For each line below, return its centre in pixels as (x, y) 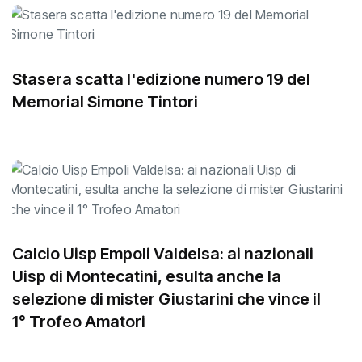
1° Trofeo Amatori (79, 321)
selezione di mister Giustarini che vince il (166, 299)
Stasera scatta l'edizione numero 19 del (161, 79)
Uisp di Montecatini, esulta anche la (147, 276)
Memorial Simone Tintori (105, 101)
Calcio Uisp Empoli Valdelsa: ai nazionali (163, 253)
